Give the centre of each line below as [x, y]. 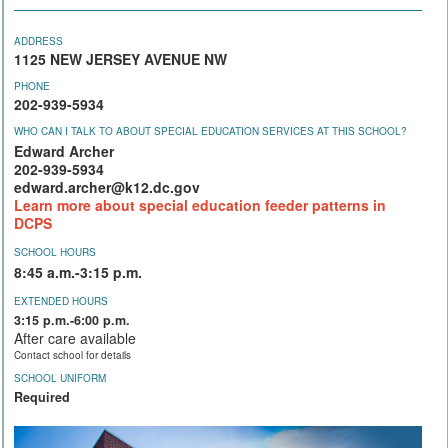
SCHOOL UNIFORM [60, 378]
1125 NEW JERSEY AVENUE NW [120, 59]
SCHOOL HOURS [55, 252]
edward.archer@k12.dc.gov [107, 187]
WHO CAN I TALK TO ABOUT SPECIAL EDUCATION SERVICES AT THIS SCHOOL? [210, 131]
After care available [75, 338]
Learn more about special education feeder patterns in [200, 205]
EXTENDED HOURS [61, 301]
